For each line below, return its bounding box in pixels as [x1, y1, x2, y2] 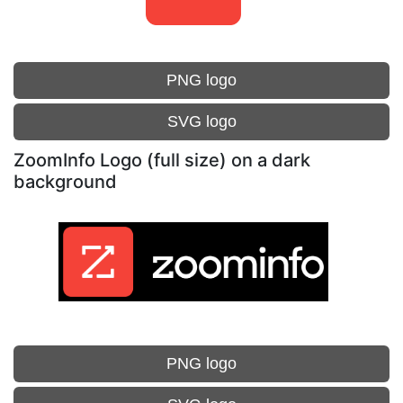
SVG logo [166, 112, 237, 130]
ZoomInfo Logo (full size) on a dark [13, 149, 310, 171]
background [13, 171, 117, 193]
